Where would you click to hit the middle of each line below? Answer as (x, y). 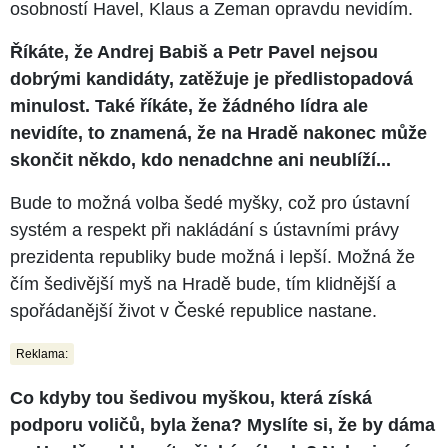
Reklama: (42, 353)
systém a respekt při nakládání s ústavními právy (204, 229)
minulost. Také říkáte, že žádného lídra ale (189, 105)
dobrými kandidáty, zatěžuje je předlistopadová (211, 78)
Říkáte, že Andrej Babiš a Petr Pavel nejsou (194, 51)
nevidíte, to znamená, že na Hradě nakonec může (218, 132)
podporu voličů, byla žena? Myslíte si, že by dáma (222, 424)
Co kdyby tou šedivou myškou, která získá (191, 397)
